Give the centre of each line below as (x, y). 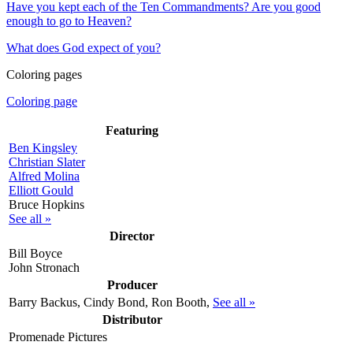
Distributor (132, 319)
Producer (132, 284)
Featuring (132, 130)
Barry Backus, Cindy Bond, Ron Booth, (111, 302)
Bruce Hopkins (46, 204)
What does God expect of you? (84, 47)
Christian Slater (47, 162)
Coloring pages (44, 74)
